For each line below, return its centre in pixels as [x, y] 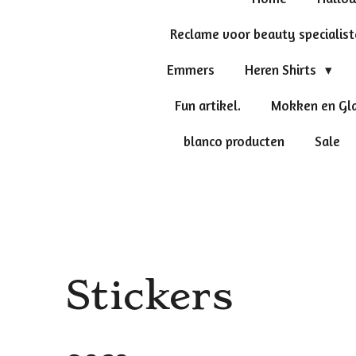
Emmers [191, 69]
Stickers [149, 296]
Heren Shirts [282, 69]
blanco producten [234, 141]
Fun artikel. [207, 105]
